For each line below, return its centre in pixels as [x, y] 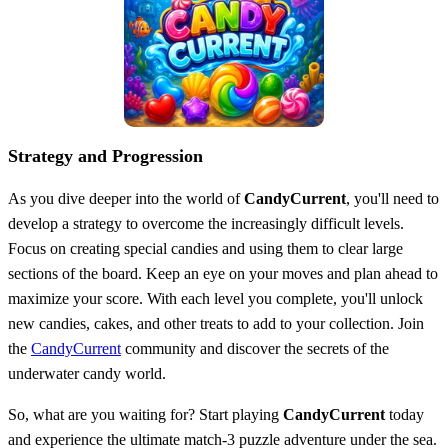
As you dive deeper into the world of [126, 198]
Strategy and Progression [105, 155]
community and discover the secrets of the [255, 348]
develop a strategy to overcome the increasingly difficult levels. [206, 223]
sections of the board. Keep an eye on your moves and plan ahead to [223, 273]
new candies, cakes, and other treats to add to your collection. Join [216, 323]
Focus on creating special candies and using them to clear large [205, 248]
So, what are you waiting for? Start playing [145, 414]
